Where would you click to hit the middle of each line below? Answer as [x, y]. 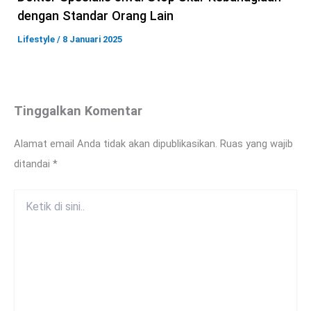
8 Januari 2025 [92, 40]
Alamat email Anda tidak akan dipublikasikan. [116, 144]
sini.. [24, 224]
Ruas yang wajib [257, 144]
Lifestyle [36, 40]
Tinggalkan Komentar [78, 111]
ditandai [33, 164]
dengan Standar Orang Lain [95, 16]
